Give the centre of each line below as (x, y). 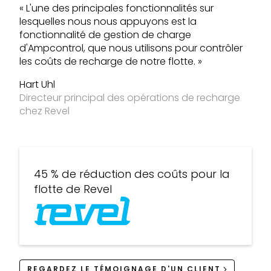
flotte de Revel (73, 189)
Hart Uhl (37, 85)
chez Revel (44, 111)
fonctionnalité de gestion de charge (105, 35)
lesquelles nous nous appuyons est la (108, 22)
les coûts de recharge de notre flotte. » (111, 62)
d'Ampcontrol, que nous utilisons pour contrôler (131, 48)
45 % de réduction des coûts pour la (132, 174)
